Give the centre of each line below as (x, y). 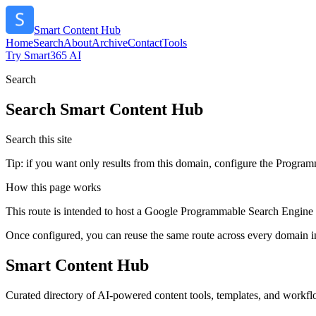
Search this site (39, 139)
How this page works (53, 187)
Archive (110, 43)
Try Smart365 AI (43, 55)
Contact (145, 43)
